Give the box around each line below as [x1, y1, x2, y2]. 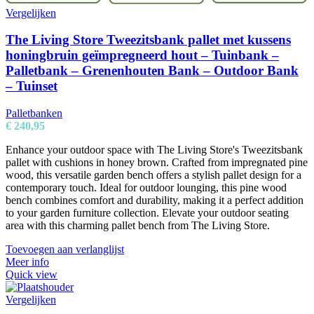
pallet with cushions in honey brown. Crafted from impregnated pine [6, 156, 308, 169]
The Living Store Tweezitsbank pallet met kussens [6, 32, 291, 48]
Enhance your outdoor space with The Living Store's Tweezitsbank [6, 144, 303, 156]
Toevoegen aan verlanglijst [6, 243, 124, 256]
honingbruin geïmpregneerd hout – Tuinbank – [6, 48, 279, 63]
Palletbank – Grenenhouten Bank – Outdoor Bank [6, 63, 299, 78]
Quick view [6, 268, 57, 281]
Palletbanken [6, 107, 62, 120]
